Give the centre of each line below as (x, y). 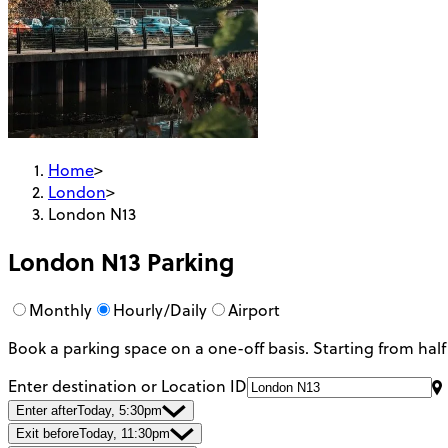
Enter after (46, 411)
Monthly (60, 310)
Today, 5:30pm (119, 411)
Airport (254, 310)
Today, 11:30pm (124, 434)
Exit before (47, 434)
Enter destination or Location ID (127, 386)
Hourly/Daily (160, 310)
